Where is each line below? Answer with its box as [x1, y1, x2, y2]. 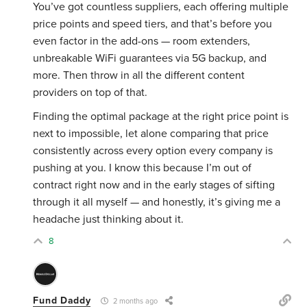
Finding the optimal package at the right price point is [33, 110, 289, 124]
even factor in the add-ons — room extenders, [33, 34, 251, 49]
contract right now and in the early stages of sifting [33, 178, 275, 193]
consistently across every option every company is [33, 144, 273, 158]
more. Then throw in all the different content [33, 69, 245, 83]
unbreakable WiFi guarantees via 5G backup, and [33, 51, 267, 66]
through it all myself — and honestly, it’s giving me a [33, 195, 281, 210]
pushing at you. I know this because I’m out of [33, 161, 252, 175]
